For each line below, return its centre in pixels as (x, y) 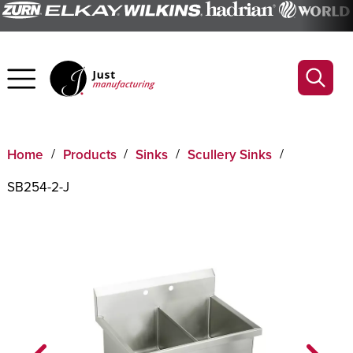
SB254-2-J (38, 187)
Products (89, 154)
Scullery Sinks (230, 154)
